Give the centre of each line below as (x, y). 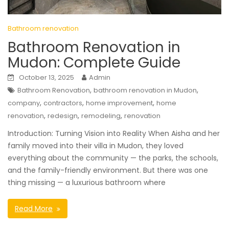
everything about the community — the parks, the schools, (113, 158)
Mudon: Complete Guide (94, 63)
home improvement (119, 103)
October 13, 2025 (47, 78)
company (24, 103)
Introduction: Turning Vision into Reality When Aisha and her (114, 134)
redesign (63, 116)
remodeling (101, 116)
